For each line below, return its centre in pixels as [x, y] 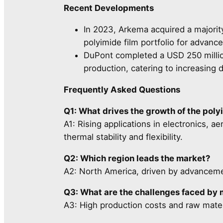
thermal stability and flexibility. [123, 137]
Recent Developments [109, 8]
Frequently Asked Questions [122, 90]
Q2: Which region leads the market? [137, 158]
